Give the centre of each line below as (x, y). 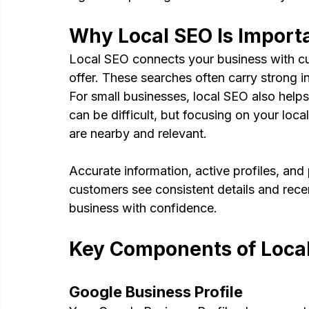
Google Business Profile (156, 292)
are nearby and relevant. (138, 134)
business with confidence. (143, 208)
